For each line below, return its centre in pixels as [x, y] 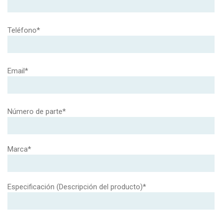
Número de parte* [37, 112]
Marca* [19, 149]
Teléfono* [24, 30]
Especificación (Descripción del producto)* [77, 187]
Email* [18, 71]
